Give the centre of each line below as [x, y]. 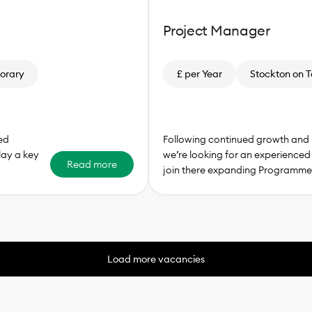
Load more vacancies [156, 259]
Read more [92, 165]
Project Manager [216, 30]
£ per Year [199, 73]
